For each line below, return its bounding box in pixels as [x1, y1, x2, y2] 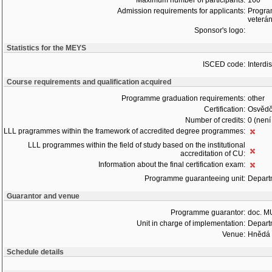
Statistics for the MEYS [7, 44, 86, 52]
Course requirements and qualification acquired [7, 78, 171, 86]
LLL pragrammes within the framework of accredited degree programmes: [4, 127, 245, 135]
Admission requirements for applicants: [117, 7, 245, 15]
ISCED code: [203, 60, 245, 69]
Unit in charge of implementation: [137, 219, 245, 228]
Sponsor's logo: [194, 26, 245, 35]
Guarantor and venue [7, 192, 80, 200]
